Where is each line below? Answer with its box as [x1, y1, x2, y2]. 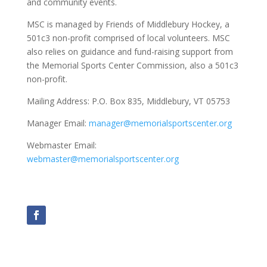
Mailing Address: [26, 95, 92, 107]
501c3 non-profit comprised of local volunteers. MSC [26, 32, 230, 44]
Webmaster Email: [26, 139, 97, 151]
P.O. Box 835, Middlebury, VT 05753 [91, 95, 230, 107]
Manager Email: [26, 117, 89, 129]
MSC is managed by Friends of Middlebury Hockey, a [26, 18, 229, 30]
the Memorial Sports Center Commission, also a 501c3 [26, 60, 238, 71]
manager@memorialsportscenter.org [88, 117, 232, 129]
